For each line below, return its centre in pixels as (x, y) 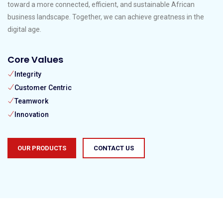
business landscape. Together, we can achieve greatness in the (106, 17)
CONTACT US (114, 148)
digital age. (24, 29)
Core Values (35, 59)
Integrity (28, 74)
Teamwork (31, 101)
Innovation (32, 114)
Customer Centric (43, 88)
